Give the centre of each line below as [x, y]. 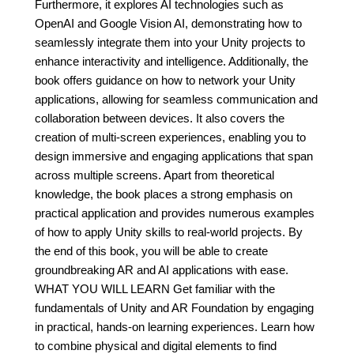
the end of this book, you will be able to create [151, 251]
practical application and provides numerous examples [175, 213]
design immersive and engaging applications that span [174, 156]
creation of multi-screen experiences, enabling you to [170, 137]
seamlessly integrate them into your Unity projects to [170, 42]
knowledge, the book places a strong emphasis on [164, 194]
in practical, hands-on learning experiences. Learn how [175, 327]
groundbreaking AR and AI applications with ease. [162, 270]
